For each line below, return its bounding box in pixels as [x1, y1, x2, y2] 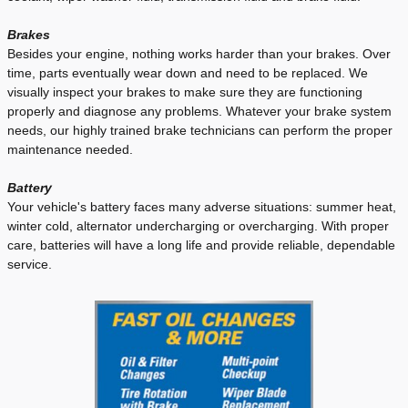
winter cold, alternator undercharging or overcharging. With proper [7, 219, 389, 234]
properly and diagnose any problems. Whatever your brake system [7, 104, 392, 119]
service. [7, 257, 52, 272]
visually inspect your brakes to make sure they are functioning [7, 85, 362, 100]
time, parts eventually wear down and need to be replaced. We [7, 66, 368, 81]
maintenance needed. [7, 142, 133, 158]
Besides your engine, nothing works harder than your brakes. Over [7, 46, 391, 62]
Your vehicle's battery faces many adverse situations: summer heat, [7, 199, 396, 215]
